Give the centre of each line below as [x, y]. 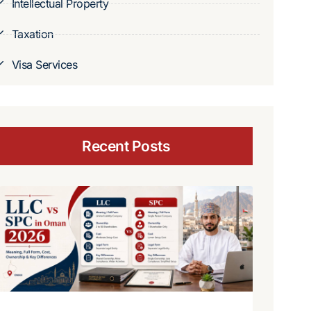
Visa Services [44, 65]
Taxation [32, 34]
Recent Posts [126, 146]
